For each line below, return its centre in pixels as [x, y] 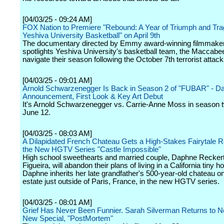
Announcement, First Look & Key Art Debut [93, 96]
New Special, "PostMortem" [68, 218]
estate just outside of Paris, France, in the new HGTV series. [121, 181]
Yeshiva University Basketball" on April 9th [91, 35]
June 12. [36, 112]
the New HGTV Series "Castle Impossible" [92, 149]
